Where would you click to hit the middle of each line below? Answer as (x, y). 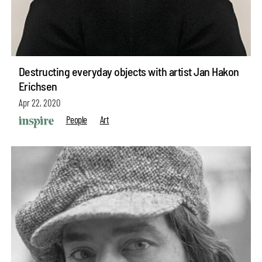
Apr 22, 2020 (39, 103)
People (76, 120)
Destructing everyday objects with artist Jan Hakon (129, 71)
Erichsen (38, 86)
